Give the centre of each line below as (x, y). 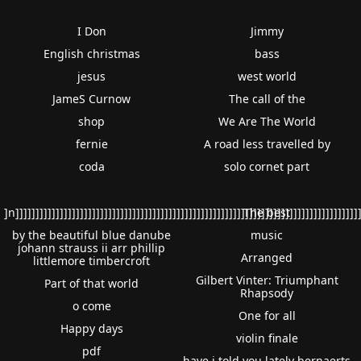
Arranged (267, 257)
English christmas (91, 53)
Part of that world (92, 283)
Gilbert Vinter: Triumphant (267, 280)
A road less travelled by (267, 143)
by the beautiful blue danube (92, 234)
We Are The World (267, 121)
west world (267, 76)
